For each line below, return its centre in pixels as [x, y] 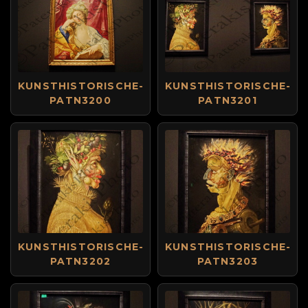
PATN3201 [228, 100]
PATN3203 [228, 261]
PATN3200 [80, 100]
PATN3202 [80, 261]
